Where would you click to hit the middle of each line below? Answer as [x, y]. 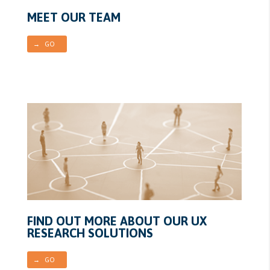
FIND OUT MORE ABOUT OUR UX [117, 221]
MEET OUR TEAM [74, 17]
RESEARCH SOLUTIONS [90, 233]
